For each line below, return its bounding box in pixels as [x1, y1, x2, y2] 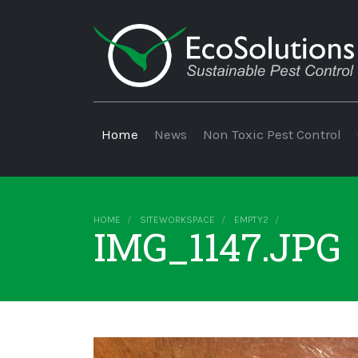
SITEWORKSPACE [140, 214, 215, 226]
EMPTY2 [234, 214, 268, 226]
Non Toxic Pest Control [203, 126, 341, 143]
